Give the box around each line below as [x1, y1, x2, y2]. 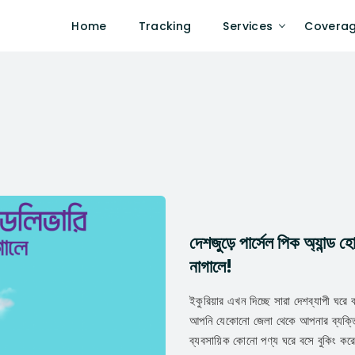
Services [223, 17, 273, 34]
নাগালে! [189, 254, 232, 280]
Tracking [138, 17, 192, 34]
